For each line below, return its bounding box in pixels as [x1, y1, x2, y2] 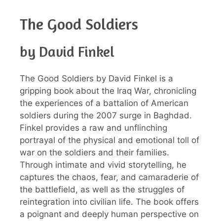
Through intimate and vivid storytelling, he [20, 160, 186, 170]
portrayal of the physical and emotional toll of [20, 135, 199, 146]
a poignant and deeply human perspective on [20, 209, 199, 220]
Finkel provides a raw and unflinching [20, 123, 167, 133]
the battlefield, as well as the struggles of [20, 184, 184, 195]
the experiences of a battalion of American [20, 98, 188, 109]
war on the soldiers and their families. [20, 147, 169, 158]
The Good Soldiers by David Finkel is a [20, 74, 173, 84]
